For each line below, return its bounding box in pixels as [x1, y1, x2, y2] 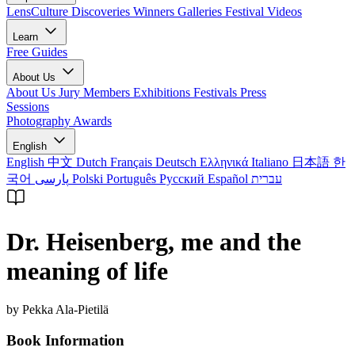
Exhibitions [133, 86, 193, 100]
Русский [159, 172, 208, 186]
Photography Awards [6, 114, 112, 128]
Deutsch [155, 155, 200, 170]
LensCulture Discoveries [6, 5, 133, 19]
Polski [72, 172, 106, 186]
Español [208, 172, 251, 186]
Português [106, 172, 159, 186]
